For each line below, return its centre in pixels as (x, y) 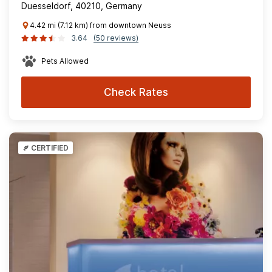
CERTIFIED (50, 148)
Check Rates (136, 92)
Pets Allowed (65, 61)
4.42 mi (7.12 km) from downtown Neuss (100, 25)
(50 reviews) (116, 38)
